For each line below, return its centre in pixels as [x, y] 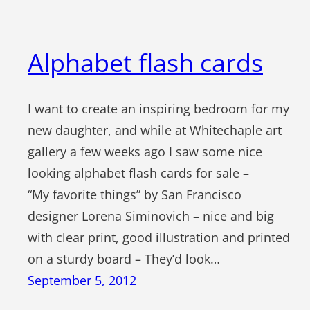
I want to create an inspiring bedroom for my [158, 108]
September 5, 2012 [82, 280]
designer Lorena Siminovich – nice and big [151, 216]
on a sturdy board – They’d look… [124, 258]
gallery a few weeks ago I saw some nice [145, 151]
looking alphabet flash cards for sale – [138, 173]
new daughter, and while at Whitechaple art [155, 130]
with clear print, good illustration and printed [159, 237]
